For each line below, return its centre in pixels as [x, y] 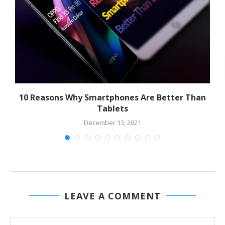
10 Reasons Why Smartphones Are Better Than [113, 98]
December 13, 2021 [113, 123]
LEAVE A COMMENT [113, 196]
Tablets [113, 109]
